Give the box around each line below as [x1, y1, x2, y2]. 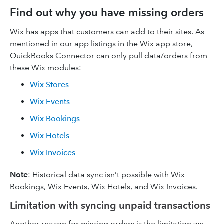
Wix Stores [30, 80, 69, 89]
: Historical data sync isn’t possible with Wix [28, 170, 185, 179]
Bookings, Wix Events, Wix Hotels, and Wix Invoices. [10, 182, 198, 191]
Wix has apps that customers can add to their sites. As [10, 27, 204, 36]
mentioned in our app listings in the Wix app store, [10, 39, 193, 48]
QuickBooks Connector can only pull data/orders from [10, 51, 207, 60]
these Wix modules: [10, 63, 81, 72]
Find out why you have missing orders [10, 6, 204, 19]
